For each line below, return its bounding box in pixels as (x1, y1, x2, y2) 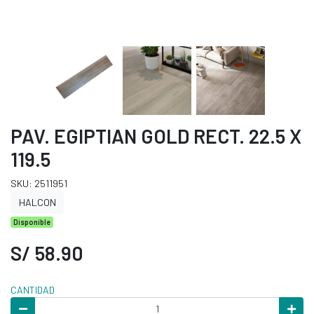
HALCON (18, 196, 56, 208)
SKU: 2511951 (11, 177, 67, 189)
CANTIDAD (11, 284, 55, 296)
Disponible (13, 217, 51, 227)
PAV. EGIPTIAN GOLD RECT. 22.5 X (11, 123, 301, 148)
